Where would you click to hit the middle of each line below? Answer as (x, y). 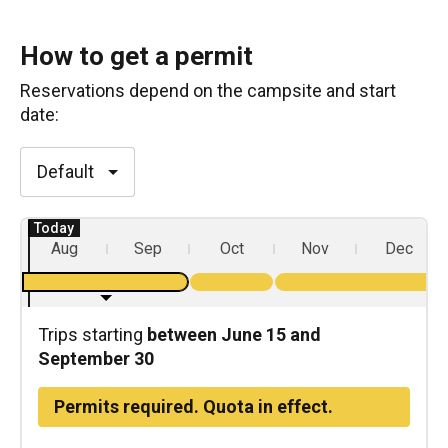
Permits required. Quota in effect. (193, 406)
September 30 (96, 358)
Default (65, 171)
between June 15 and (234, 334)
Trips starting (92, 334)
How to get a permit (136, 56)
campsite (284, 90)
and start (359, 90)
